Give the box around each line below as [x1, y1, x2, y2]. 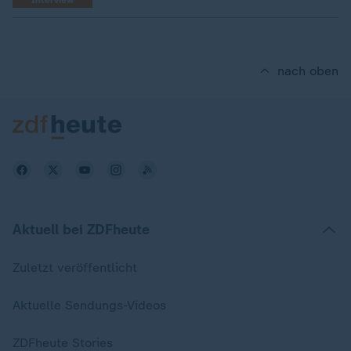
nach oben [277, 63, 338, 78]
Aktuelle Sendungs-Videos [13, 298, 166, 313]
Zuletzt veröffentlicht [13, 260, 137, 275]
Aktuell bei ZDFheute [13, 221, 150, 238]
